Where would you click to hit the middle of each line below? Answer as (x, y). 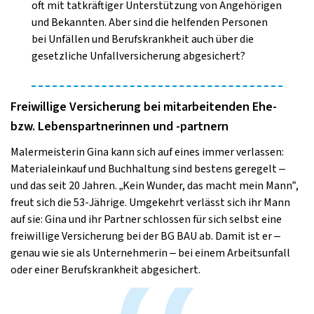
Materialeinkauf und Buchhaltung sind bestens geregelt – (148, 169)
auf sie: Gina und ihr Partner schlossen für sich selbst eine (146, 219)
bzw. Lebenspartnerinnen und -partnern (120, 127)
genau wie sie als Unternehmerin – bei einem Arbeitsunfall (150, 253)
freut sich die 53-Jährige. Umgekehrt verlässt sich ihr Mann (150, 203)
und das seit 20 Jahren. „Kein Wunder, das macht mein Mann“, (155, 186)
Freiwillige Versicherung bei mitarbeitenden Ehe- (144, 107)
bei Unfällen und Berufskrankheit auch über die (143, 39)
